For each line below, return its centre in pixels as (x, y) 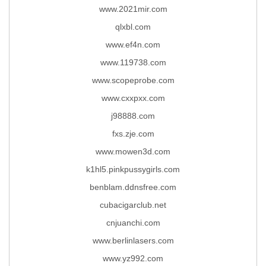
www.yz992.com (133, 258)
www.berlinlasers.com (133, 240)
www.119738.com (133, 62)
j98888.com (133, 115)
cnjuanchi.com (133, 222)
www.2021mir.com (133, 9)
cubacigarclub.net (133, 205)
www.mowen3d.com (133, 151)
